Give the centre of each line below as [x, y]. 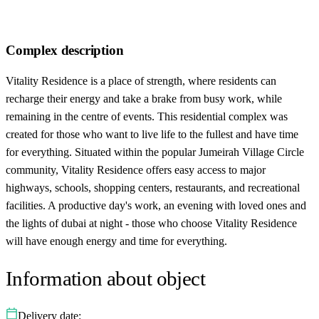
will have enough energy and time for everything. [116, 241]
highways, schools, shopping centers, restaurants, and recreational [153, 187]
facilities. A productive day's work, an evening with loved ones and [156, 205]
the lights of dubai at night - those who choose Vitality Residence [151, 223]
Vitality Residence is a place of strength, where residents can [141, 80]
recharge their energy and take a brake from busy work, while [144, 98]
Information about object [106, 278]
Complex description [65, 50]
